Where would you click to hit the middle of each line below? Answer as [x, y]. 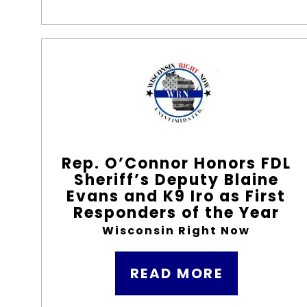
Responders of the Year [176, 213]
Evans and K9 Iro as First [176, 196]
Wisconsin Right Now [176, 231]
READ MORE [176, 273]
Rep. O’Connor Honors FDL [176, 163]
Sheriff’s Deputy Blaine [176, 180]
